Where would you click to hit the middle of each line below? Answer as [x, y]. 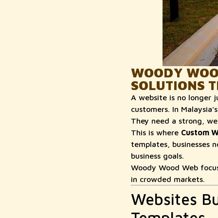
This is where [156, 132]
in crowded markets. [168, 179]
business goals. [157, 156]
